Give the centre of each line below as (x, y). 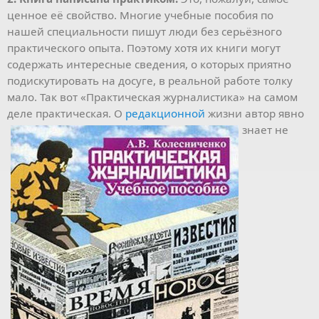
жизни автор (240, 113)
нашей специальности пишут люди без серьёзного (145, 31)
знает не (265, 130)
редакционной (165, 113)
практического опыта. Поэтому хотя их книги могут (144, 48)
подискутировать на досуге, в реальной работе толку (150, 80)
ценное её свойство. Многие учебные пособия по (140, 15)
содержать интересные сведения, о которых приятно (149, 64)
